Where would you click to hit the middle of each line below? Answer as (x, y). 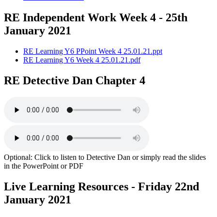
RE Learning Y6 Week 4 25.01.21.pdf (82, 60)
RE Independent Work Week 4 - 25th (96, 18)
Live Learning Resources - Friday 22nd (101, 186)
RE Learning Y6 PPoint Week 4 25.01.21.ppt (93, 51)
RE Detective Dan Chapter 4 (75, 80)
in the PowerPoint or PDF (44, 166)
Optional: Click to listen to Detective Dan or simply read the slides (105, 157)
